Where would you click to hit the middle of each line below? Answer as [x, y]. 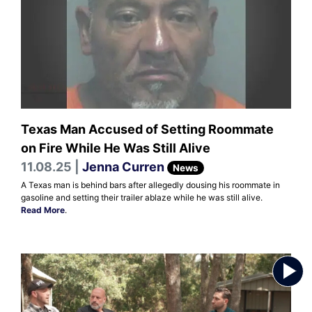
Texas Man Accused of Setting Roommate [147, 129]
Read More [43, 210]
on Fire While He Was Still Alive [116, 148]
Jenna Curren [123, 166]
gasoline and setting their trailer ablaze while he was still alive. [142, 197]
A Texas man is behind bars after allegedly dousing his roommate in [150, 185]
